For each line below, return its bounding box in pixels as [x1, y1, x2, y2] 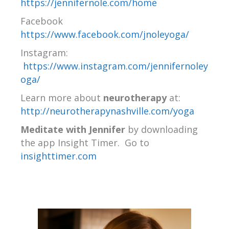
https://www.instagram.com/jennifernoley [20, 60, 208, 73]
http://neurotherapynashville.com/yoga [20, 105, 194, 118]
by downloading [125, 123, 198, 136]
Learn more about [20, 91, 103, 104]
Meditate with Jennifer [20, 123, 125, 136]
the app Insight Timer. [20, 136, 120, 149]
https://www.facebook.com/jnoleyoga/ [20, 28, 189, 41]
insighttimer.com [20, 150, 97, 163]
